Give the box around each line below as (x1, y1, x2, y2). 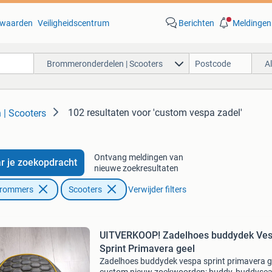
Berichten (178, 18, 214, 28)
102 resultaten (68, 107, 129, 118)
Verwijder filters (127, 185, 186, 194)
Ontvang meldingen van (93, 152, 183, 162)
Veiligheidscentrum (37, 18, 109, 28)
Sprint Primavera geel (99, 243, 195, 254)
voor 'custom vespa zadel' (132, 107, 242, 118)
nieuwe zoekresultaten (93, 163, 178, 173)
